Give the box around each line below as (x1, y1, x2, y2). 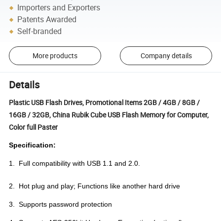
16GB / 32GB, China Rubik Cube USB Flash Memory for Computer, (9, 110, 209, 120)
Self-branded (17, 26, 62, 37)
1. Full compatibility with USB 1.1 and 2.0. (9, 159, 141, 168)
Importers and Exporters (17, 2, 101, 13)
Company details (140, 51, 192, 61)
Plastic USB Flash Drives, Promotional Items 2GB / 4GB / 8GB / (9, 98, 200, 108)
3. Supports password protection (9, 200, 112, 209)
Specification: (9, 141, 56, 149)
